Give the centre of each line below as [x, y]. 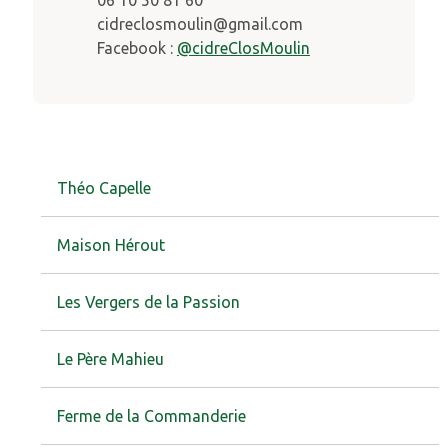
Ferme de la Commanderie [151, 416]
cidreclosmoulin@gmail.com [199, 23]
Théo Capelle [103, 188]
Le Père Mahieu [110, 359]
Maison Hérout [110, 245]
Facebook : [136, 47]
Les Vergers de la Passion [148, 302]
